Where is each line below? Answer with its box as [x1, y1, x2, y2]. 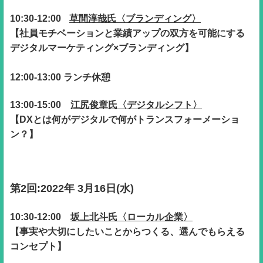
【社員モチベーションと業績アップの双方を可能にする [10, 28, 245, 38]
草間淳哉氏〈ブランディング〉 [69, 13, 201, 23]
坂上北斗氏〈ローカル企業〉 [70, 211, 193, 222]
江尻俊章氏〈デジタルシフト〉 [70, 99, 202, 110]
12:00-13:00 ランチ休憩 [10, 72, 110, 82]
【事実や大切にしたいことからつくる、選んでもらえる [10, 226, 245, 237]
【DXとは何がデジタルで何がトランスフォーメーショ [10, 114, 240, 124]
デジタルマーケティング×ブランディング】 [10, 42, 194, 53]
